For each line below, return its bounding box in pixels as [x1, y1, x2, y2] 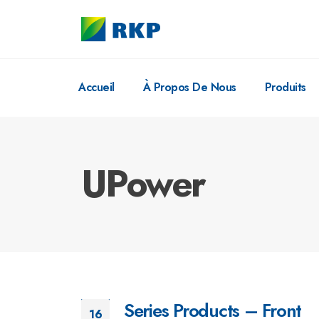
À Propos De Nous [142, 79, 236, 96]
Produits [264, 79, 306, 96]
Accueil [78, 79, 115, 96]
